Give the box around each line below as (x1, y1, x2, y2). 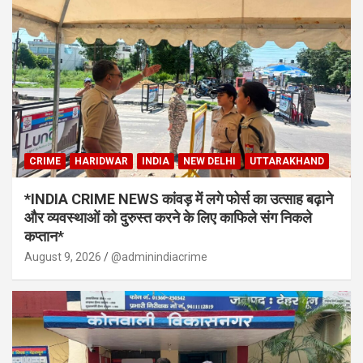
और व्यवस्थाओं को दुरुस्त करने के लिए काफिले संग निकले (24, 209, 312, 227)
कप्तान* (24, 228, 64, 246)
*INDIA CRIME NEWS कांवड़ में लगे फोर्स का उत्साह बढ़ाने (24, 190, 333, 208)
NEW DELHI (183, 156, 236, 168)
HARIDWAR (75, 156, 128, 168)
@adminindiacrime (111, 250, 207, 264)
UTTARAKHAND (250, 156, 324, 168)
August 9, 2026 (24, 250, 101, 264)
